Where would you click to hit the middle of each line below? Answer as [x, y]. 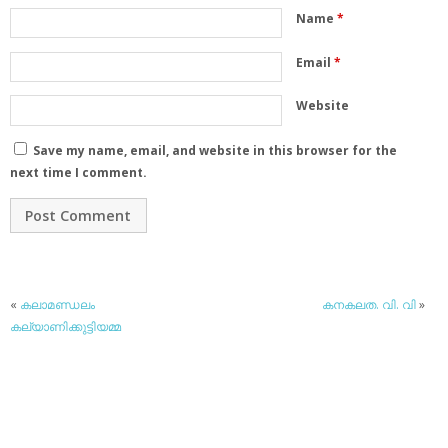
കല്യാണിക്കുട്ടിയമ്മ [65, 327]
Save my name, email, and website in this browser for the [215, 151]
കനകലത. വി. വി [369, 305]
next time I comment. [78, 173]
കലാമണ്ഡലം [57, 305]
